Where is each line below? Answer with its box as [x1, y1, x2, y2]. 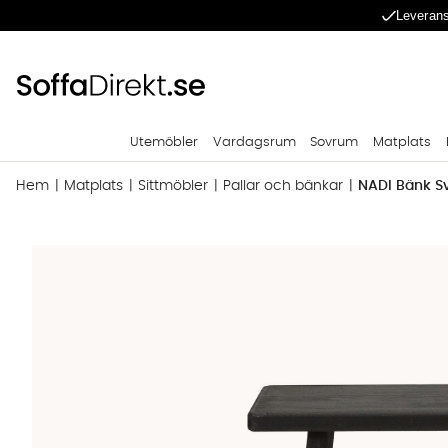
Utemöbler [129, 136, 198, 149]
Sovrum [310, 136, 359, 149]
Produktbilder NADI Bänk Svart [16, 249, 218, 263]
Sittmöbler [138, 179, 208, 193]
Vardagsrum [212, 136, 296, 149]
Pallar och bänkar [223, 179, 343, 193]
